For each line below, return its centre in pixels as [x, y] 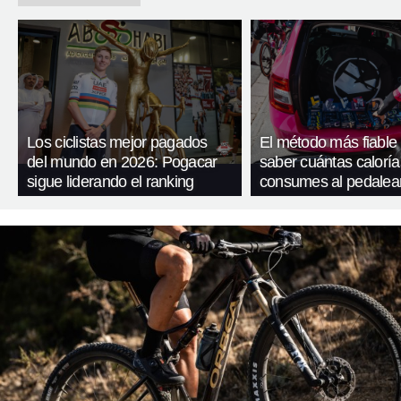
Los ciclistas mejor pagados [117, 143]
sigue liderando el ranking [111, 182]
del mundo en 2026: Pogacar [122, 162]
